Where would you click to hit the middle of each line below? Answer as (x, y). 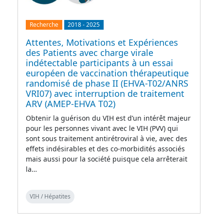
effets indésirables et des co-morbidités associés (105, 148)
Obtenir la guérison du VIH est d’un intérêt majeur (108, 118)
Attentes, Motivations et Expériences (102, 42)
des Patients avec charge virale (90, 52)
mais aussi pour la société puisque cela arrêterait (107, 159)
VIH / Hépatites (50, 196)
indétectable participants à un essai (100, 63)
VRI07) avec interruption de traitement (105, 93)
